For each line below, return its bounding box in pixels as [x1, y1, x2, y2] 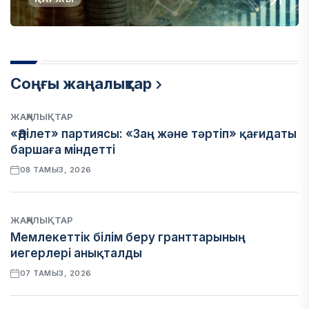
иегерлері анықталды [10, 246, 142, 260]
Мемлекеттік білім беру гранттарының [10, 230, 246, 244]
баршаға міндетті [10, 143, 115, 157]
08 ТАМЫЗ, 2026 [19, 165, 92, 175]
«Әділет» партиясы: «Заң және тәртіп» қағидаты [10, 127, 297, 141]
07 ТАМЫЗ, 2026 [19, 268, 92, 278]
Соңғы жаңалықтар [10, 74, 152, 92]
